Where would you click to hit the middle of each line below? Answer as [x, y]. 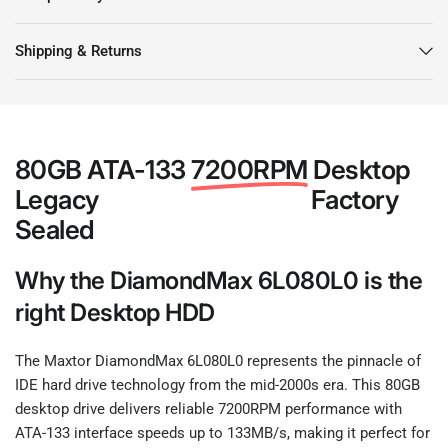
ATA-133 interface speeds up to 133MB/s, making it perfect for [223, 432]
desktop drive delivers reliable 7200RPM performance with [209, 408]
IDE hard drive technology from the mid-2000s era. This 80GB [218, 384]
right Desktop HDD [115, 312]
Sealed [55, 229]
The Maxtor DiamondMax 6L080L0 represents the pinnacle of [218, 360]
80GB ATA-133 [103, 169]
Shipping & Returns [78, 50]
